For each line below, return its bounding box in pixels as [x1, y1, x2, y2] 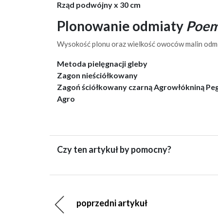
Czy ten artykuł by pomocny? [57, 144, 171, 155]
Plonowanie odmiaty [57, 18, 186, 34]
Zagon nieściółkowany [57, 71, 138, 80]
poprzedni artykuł [76, 198, 147, 208]
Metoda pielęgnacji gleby [57, 59, 147, 68]
